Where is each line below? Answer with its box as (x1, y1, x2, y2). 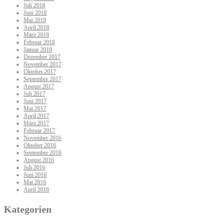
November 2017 (24, 61, 61, 68)
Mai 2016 (24, 179, 46, 186)
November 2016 (24, 135, 61, 142)
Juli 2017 (24, 90, 45, 98)
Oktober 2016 (24, 142, 56, 149)
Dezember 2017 (24, 54, 60, 61)
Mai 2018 (24, 17, 46, 24)
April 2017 (24, 112, 49, 120)
